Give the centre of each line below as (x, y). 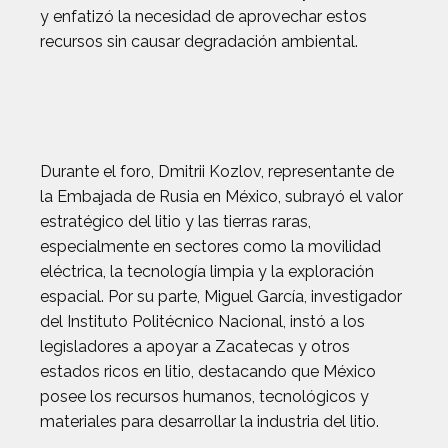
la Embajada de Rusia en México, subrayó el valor (221, 196)
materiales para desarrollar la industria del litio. (209, 421)
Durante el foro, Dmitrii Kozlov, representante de (217, 171)
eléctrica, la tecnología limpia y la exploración (207, 271)
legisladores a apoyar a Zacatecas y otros (195, 346)
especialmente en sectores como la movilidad (210, 246)
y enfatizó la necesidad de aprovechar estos (203, 16)
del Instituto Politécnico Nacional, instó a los (202, 321)
